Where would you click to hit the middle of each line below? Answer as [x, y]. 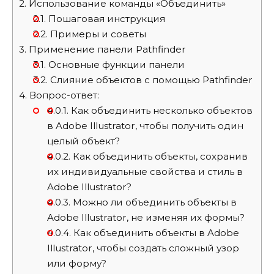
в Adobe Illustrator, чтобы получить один [145, 126]
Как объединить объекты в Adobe [155, 233]
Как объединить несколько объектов [160, 111]
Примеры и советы [97, 34]
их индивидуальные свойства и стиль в [145, 172]
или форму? [76, 264]
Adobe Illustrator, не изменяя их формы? [146, 218]
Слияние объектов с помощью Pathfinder [150, 80]
